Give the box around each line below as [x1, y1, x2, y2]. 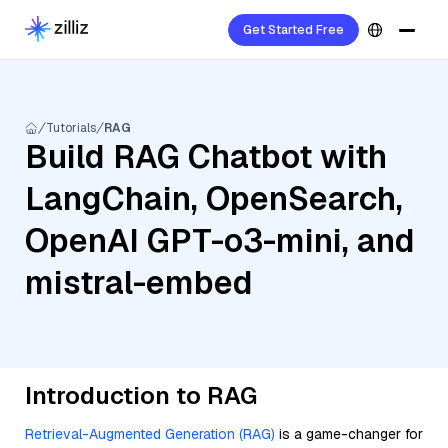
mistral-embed [25, 262, 253, 303]
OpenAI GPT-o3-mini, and [25, 220, 415, 261]
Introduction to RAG [25, 380, 257, 411]
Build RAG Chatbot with [25, 136, 387, 177]
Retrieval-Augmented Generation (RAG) [25, 425, 275, 443]
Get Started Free [243, 22, 344, 38]
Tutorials [46, 120, 96, 136]
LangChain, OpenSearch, [25, 178, 403, 219]
